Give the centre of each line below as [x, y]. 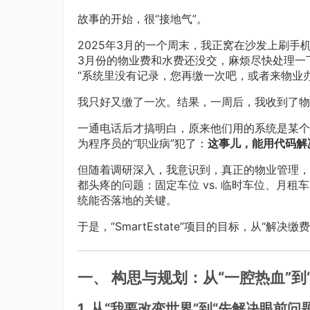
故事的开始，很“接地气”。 [143, 19]
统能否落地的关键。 [127, 200]
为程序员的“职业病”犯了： [143, 143]
